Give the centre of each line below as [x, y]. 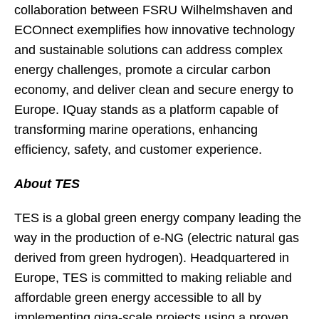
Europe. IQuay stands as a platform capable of [146, 110]
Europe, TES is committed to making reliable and [153, 278]
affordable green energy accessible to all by [138, 298]
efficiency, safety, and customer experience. [138, 150]
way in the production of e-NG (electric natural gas [157, 238]
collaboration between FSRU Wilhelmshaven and [153, 10]
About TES [47, 184]
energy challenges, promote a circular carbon [142, 70]
